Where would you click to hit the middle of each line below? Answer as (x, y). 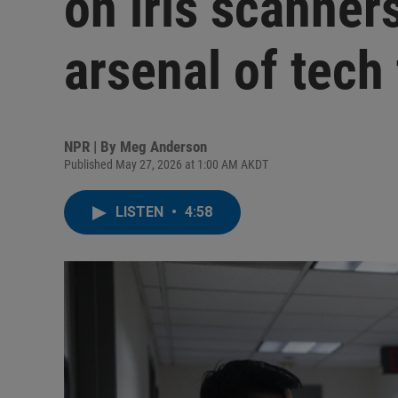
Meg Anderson (163, 147)
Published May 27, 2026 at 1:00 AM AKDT (166, 164)
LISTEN (141, 212)
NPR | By (92, 147)
